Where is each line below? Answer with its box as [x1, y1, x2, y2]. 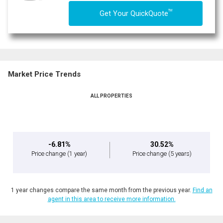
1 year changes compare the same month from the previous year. [10, 186, 193, 194]
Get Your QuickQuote [99, 9, 168, 18]
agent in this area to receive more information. [47, 195, 176, 203]
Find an [192, 186, 213, 194]
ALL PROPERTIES [91, 93, 132, 99]
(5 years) [168, 149, 192, 157]
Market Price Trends [8, 69, 81, 79]
